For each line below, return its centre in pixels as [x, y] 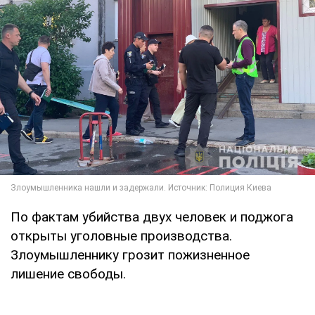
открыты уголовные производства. [121, 236]
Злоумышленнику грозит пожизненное [130, 255]
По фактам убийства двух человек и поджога [152, 217]
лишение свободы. [68, 274]
